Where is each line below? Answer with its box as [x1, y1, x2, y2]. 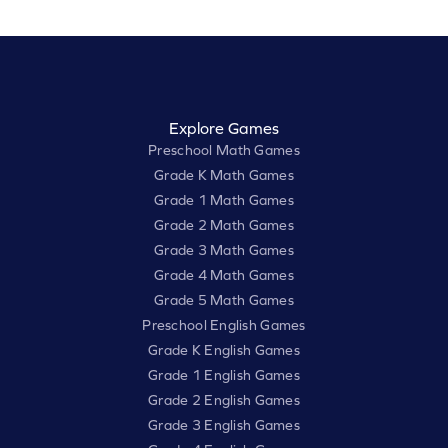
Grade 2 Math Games [153, 217, 295, 234]
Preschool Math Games [148, 142, 300, 159]
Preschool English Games [142, 317, 306, 334]
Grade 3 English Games [148, 417, 300, 434]
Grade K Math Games [153, 167, 295, 184]
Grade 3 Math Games [153, 242, 295, 259]
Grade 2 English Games [148, 392, 300, 409]
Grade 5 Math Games [153, 292, 295, 309]
